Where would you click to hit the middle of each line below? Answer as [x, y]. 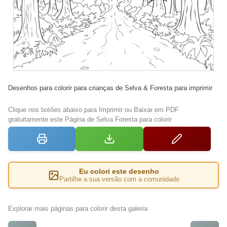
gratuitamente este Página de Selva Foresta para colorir [90, 120]
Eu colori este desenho [119, 172]
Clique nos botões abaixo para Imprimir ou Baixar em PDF [93, 110]
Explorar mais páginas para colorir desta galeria [78, 209]
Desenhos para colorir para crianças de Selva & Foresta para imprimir [110, 88]
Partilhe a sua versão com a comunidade [119, 179]
